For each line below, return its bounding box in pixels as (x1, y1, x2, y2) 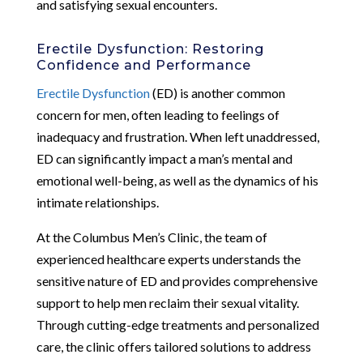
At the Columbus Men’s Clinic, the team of (36, 228, 267, 245)
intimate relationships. (36, 194, 159, 210)
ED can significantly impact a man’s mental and (36, 150, 293, 166)
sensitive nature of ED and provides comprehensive (36, 272, 318, 288)
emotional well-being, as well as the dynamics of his (36, 172, 318, 188)
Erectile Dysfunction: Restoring (36, 41, 264, 57)
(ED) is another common (149, 84, 285, 100)
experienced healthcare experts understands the (36, 250, 301, 267)
